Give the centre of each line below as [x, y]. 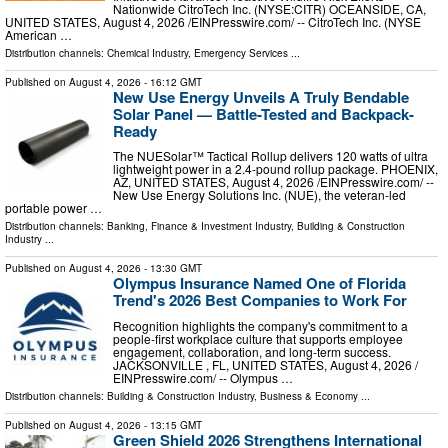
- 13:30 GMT [171, 268]
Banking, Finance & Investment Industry [199, 226]
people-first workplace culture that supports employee [258, 338]
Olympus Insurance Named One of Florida [259, 283]
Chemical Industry [147, 52]
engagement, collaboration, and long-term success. [252, 351]
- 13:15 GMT [171, 424]
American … [38, 34]
